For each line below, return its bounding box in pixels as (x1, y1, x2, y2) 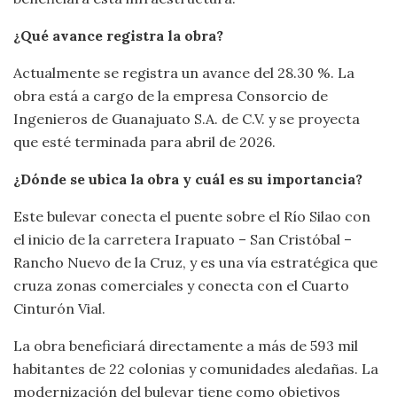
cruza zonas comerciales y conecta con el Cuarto (13, 276, 349, 295)
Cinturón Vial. (13, 300, 105, 318)
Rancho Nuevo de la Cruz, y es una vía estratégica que (13, 253, 378, 272)
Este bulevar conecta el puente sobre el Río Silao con (13, 207, 370, 226)
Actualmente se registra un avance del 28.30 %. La (13, 64, 354, 82)
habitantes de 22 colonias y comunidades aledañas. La (13, 360, 378, 378)
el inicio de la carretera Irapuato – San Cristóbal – (13, 230, 352, 249)
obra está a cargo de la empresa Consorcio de (13, 87, 328, 105)
